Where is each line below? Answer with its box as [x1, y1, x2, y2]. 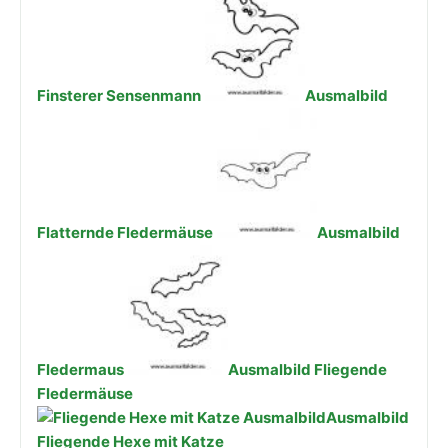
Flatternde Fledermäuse [37, 222, 213, 242]
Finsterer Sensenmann [37, 85, 201, 105]
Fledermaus [37, 359, 124, 379]
